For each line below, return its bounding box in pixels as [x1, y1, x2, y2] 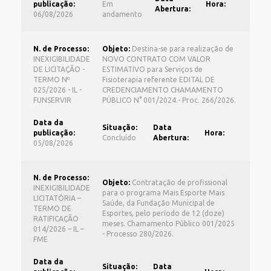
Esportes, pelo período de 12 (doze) [102, 209, 224, 217]
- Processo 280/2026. [102, 229, 174, 238]
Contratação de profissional [130, 178, 227, 186]
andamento [102, 10, 142, 18]
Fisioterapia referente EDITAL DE [102, 75, 215, 83]
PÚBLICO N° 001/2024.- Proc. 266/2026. [102, 96, 236, 104]
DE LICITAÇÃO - [33, 65, 85, 73]
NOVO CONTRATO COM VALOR [102, 54, 211, 63]
